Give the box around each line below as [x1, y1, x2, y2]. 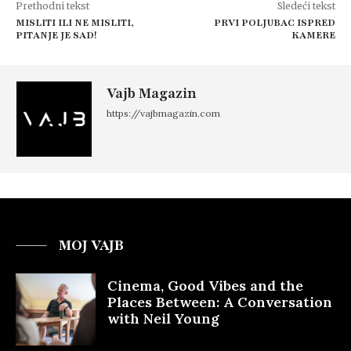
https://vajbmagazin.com [107, 107, 220, 119]
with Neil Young [107, 309, 219, 327]
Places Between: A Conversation [107, 293, 332, 311]
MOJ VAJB [59, 236, 124, 255]
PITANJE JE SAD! [16, 29, 96, 42]
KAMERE [291, 29, 335, 42]
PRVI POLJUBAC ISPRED [213, 16, 335, 29]
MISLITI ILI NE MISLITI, [16, 16, 134, 29]
